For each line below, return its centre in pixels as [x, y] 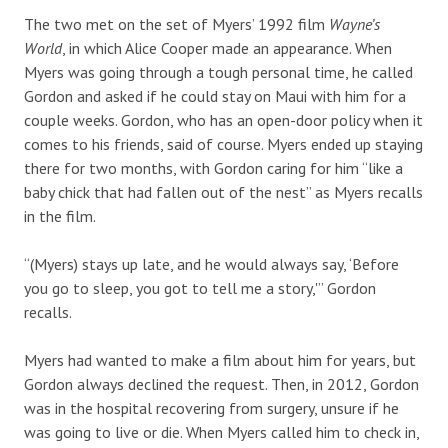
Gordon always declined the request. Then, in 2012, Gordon [221, 383]
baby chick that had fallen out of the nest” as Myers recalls [223, 191]
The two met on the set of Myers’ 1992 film [176, 23]
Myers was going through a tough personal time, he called [218, 71]
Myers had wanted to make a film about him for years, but [220, 359]
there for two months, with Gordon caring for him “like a [213, 167]
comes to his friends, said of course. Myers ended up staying [223, 143]
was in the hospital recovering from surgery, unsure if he [211, 407]
